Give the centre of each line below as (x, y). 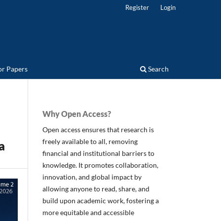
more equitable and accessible (88, 212)
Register (137, 7)
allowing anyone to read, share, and (96, 188)
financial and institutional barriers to (98, 153)
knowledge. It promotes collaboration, (100, 165)
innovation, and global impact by (92, 177)
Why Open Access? (77, 113)
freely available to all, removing (90, 141)
